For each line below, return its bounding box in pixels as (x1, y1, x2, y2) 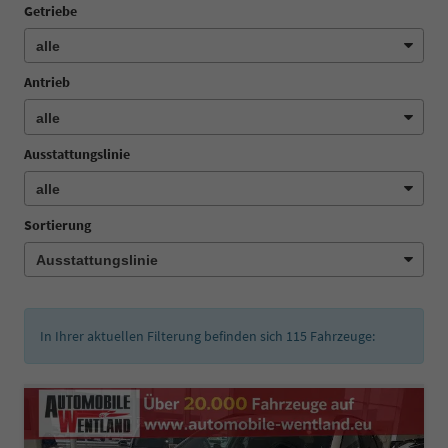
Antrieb (24, 73, 70, 92)
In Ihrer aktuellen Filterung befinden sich (40, 327, 286, 346)
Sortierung (24, 216, 91, 235)
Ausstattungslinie (24, 144, 130, 163)
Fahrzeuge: (307, 327, 375, 346)
